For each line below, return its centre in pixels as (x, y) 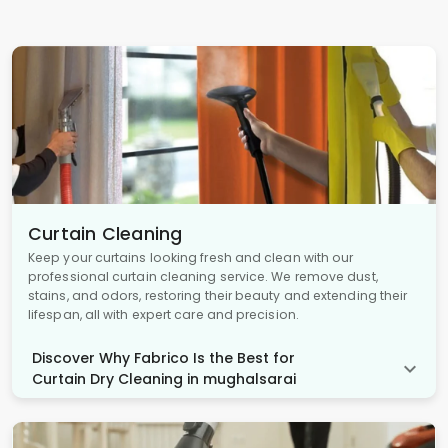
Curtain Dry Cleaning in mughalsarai (164, 378)
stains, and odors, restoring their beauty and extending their (218, 295)
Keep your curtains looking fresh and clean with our (191, 257)
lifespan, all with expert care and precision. (163, 314)
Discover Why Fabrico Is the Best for (163, 357)
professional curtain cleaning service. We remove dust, (203, 276)
